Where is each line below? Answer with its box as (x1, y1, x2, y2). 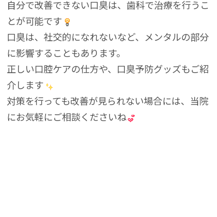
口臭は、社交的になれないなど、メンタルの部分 (7, 30, 209, 44)
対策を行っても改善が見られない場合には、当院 (7, 94, 209, 108)
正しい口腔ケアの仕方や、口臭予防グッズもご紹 (7, 62, 209, 76)
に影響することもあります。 (7, 46, 126, 60)
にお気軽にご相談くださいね (7, 110, 127, 124)
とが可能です (7, 14, 62, 28)
